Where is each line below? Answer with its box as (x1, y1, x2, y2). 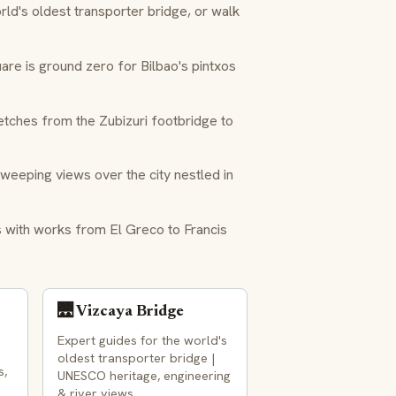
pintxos (192, 56, 236, 75)
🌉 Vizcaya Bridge (57, 303, 184, 320)
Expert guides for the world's (57, 331, 227, 348)
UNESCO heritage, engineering (57, 367, 231, 384)
